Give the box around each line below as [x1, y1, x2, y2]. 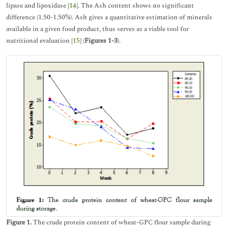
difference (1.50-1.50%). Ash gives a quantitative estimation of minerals [6, 12, 212, 22]
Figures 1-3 [84, 36, 118, 46]
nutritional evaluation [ [6, 36, 73, 46]
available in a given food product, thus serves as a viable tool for [6, 24, 189, 34]
